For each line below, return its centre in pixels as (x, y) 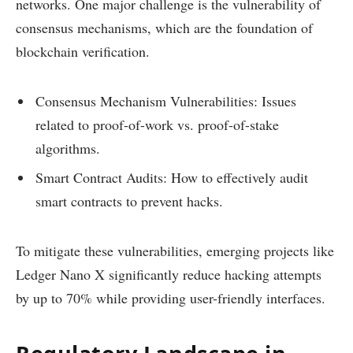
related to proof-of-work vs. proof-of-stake (157, 124)
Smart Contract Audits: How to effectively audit (172, 178)
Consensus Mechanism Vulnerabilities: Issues (166, 100)
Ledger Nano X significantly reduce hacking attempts (169, 274)
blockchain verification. (83, 52)
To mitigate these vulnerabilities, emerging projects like (175, 250)
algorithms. (68, 148)
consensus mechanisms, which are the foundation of (164, 28)
